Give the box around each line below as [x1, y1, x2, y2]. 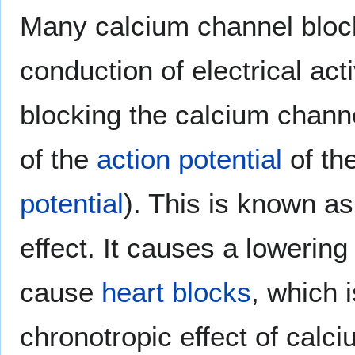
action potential [97, 143, 282, 174]
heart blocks [101, 276, 251, 307]
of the [20, 143, 97, 174]
